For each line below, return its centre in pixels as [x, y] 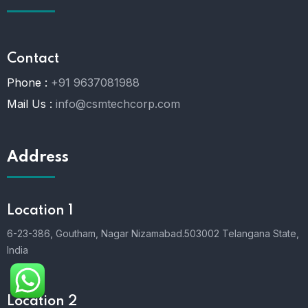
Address [38, 158]
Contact [33, 59]
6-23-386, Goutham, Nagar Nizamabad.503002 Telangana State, [153, 234]
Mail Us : [30, 104]
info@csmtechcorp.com [118, 104]
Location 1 [40, 211]
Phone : [27, 83]
